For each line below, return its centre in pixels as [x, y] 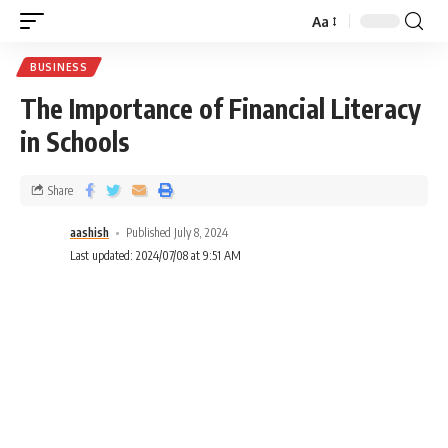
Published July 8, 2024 [177, 232]
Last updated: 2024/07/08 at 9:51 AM [155, 255]
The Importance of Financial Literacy [220, 108]
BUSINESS [59, 67]
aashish [89, 232]
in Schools [74, 141]
